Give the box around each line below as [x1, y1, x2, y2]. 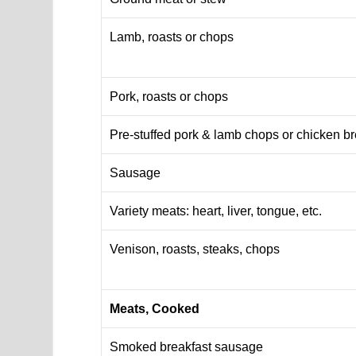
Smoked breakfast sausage [110, 339, 264, 354]
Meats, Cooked [110, 301, 200, 315]
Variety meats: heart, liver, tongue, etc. [110, 203, 323, 218]
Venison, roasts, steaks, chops [110, 242, 281, 256]
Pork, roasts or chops [110, 89, 229, 103]
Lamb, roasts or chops [110, 29, 234, 44]
